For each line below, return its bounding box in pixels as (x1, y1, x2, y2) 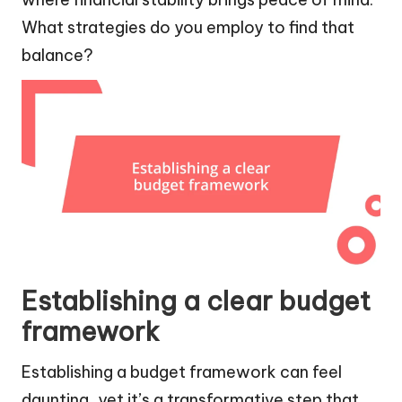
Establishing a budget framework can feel (22, 362, 342, 383)
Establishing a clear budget (22, 284, 371, 319)
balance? (22, 45, 93, 66)
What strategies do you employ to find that (22, 17, 354, 39)
